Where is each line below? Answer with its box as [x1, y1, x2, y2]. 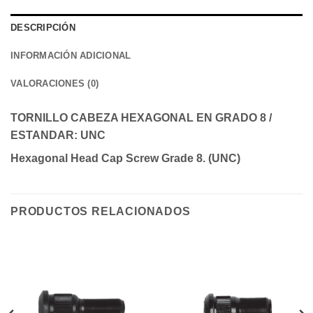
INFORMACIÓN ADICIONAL [10, 50, 131, 61]
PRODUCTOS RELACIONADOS [10, 205, 191, 218]
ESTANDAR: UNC [10, 129, 105, 142]
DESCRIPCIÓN [10, 22, 75, 34]
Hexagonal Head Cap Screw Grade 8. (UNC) [10, 152, 240, 165]
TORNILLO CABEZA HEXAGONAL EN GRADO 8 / [10, 112, 272, 124]
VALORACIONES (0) [10, 78, 99, 89]
